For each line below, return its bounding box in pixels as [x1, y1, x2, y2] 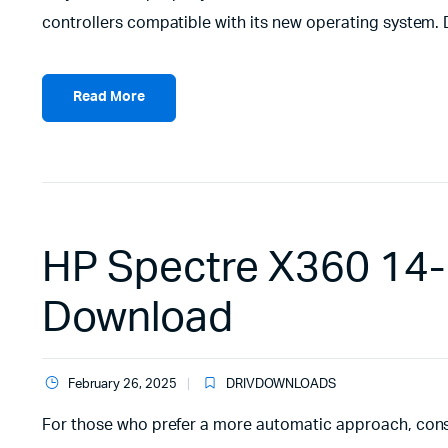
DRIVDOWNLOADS [225, 377, 337, 391]
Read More [73, 90, 145, 105]
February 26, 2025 [67, 377, 178, 391]
